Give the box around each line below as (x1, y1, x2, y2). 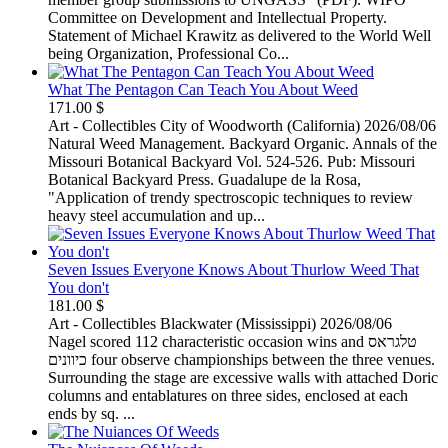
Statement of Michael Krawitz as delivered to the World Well (48, 26, 431, 44)
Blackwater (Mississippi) (160, 314, 316, 332)
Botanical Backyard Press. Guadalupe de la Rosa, (48, 170, 361, 188)
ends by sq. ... (48, 404, 135, 422)
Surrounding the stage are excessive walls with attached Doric (48, 368, 438, 386)
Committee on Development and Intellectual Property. (48, 8, 387, 26)
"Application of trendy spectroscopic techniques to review (48, 188, 413, 206)
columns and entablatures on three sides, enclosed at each (48, 386, 408, 404)
